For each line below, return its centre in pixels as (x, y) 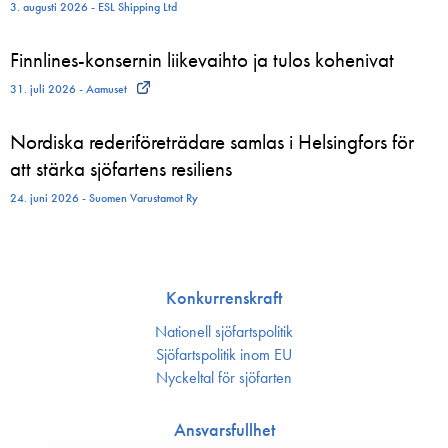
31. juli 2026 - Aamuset (68, 89)
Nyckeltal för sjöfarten (224, 377)
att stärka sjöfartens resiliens (121, 168)
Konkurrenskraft (224, 297)
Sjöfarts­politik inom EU (224, 354)
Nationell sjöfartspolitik (224, 331)
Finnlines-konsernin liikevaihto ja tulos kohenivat (202, 59)
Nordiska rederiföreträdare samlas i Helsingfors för (212, 141)
